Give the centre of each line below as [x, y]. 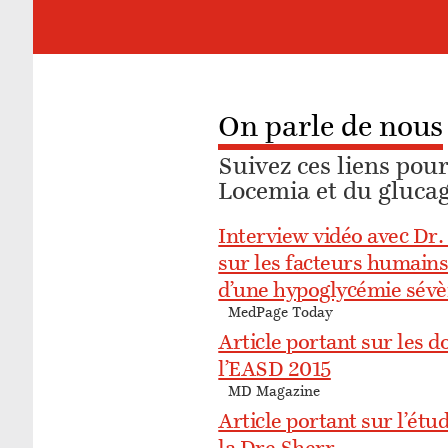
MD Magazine [274, 392]
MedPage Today [281, 313]
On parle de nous [331, 128]
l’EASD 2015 [274, 370]
